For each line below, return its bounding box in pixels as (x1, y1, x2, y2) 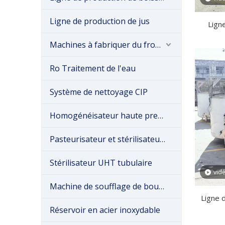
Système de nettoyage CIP (50, 86, 148, 97)
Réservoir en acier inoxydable (50, 204, 160, 215)
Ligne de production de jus (50, 16, 150, 27)
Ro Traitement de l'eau (50, 63, 136, 74)
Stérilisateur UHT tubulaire (50, 157, 152, 168)
